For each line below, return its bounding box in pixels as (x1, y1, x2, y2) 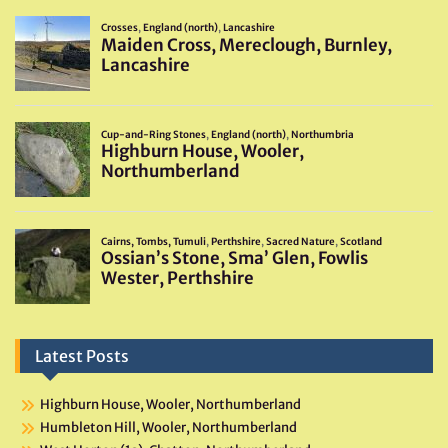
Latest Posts (35, 346, 129, 367)
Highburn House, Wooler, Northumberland (40, 396, 301, 414)
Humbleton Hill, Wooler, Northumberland (40, 419, 297, 437)
